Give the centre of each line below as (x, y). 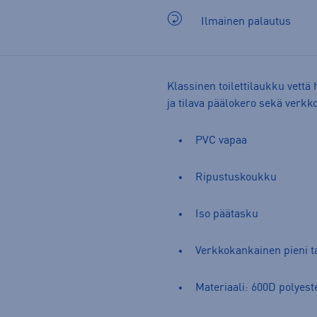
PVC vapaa (221, 140)
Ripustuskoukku (236, 177)
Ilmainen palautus (246, 22)
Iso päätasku (227, 214)
